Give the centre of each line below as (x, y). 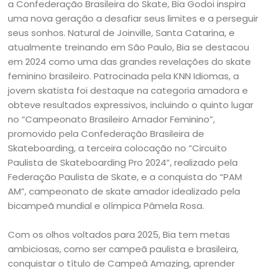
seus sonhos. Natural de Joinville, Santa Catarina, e (122, 33)
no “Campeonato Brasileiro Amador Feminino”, (112, 119)
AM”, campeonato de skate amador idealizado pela (124, 191)
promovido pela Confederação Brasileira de (106, 134)
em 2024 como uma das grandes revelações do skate (130, 62)
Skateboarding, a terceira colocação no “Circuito (118, 148)
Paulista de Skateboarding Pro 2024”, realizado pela (123, 162)
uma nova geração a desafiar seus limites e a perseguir (133, 18)
